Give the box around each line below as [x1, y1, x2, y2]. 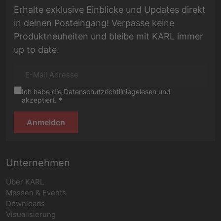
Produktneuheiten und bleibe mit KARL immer [14, 31, 203, 41]
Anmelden [27, 117, 65, 127]
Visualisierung [6, 209, 56, 219]
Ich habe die [21, 87, 64, 96]
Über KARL [6, 177, 44, 186]
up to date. [14, 44, 59, 55]
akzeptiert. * [21, 95, 62, 104]
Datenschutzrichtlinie [63, 87, 131, 96]
